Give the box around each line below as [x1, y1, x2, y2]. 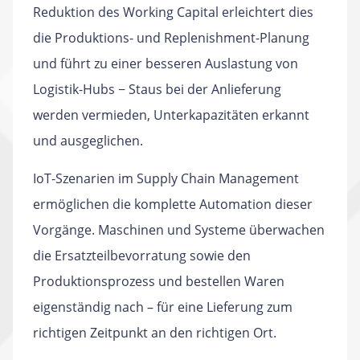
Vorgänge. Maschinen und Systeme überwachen [33, 221, 325, 239]
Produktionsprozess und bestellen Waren [33, 272, 284, 290]
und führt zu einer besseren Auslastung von [33, 55, 298, 72]
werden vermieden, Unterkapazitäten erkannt [33, 106, 309, 124]
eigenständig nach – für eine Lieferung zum [33, 298, 292, 316]
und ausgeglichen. [33, 132, 143, 149]
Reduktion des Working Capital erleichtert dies [33, 3, 313, 21]
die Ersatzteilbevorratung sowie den [33, 247, 251, 264]
